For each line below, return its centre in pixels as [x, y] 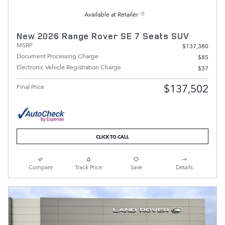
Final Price [30, 86]
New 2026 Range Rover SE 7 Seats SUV [103, 36]
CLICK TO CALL [113, 136]
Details [185, 167]
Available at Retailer [111, 14]
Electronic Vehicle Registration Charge [69, 67]
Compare [40, 167]
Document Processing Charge [58, 55]
